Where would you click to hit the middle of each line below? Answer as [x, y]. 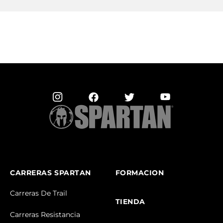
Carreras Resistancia [45, 214]
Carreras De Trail [39, 193]
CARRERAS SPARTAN [51, 172]
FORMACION [140, 172]
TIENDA [130, 201]
